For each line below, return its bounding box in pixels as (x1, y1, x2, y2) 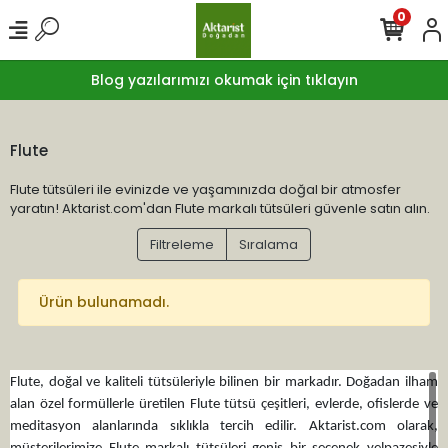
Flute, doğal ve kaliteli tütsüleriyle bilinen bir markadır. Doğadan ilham (10, 375, 438, 390)
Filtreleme (150, 235, 214, 254)
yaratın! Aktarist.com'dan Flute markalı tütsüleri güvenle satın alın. (10, 199, 430, 218)
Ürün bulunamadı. (39, 292, 169, 312)
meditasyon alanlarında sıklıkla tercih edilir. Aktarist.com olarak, (10, 419, 438, 434)
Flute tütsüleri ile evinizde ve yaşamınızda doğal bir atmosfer (10, 180, 401, 199)
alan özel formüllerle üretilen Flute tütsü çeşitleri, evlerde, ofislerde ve (10, 397, 438, 412)
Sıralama (239, 235, 298, 254)
